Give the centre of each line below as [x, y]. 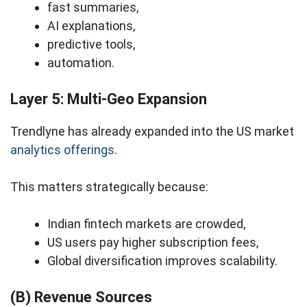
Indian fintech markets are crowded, [146, 224]
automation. [81, 63]
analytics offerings [62, 150]
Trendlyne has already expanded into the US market [152, 132]
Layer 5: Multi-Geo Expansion [109, 99]
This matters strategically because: [109, 187]
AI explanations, [91, 26]
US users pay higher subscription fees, [153, 243]
